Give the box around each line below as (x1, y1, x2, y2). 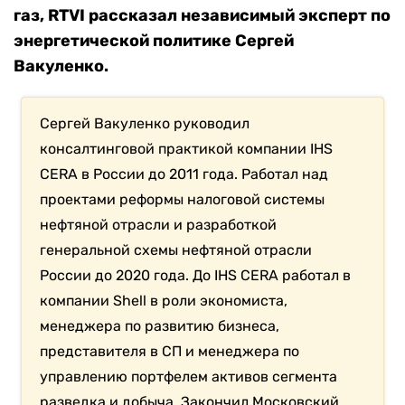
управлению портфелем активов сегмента (40, 368, 338, 386)
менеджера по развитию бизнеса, (40, 317, 280, 335)
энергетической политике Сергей (14, 31, 294, 52)
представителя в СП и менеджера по (40, 343, 300, 361)
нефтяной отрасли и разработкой (40, 216, 278, 234)
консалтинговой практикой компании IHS (40, 140, 334, 158)
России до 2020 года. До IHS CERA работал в (40, 267, 352, 285)
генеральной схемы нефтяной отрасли (40, 241, 313, 259)
